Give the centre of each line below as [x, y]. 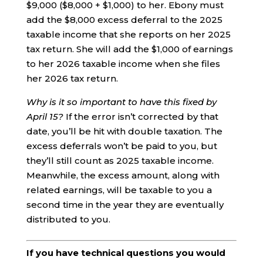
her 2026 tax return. [72, 79]
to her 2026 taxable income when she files [123, 64]
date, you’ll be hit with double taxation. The [124, 131]
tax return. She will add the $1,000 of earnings [129, 49]
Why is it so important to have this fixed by [121, 102]
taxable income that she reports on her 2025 [128, 35]
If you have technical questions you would [126, 253]
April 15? [45, 117]
